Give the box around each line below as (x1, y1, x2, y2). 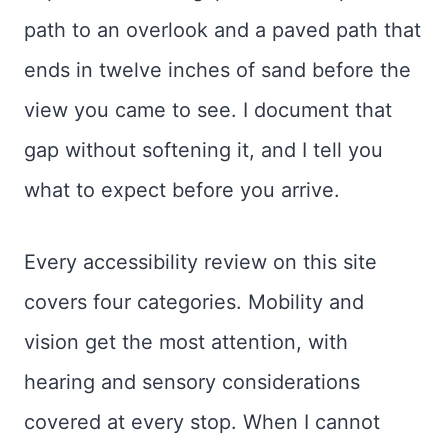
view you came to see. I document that (24, 97, 392, 122)
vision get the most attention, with (24, 329, 348, 354)
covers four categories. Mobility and (24, 289, 364, 314)
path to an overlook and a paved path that (24, 17, 421, 42)
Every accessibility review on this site (24, 249, 377, 274)
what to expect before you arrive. (24, 177, 340, 202)
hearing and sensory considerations (24, 369, 360, 394)
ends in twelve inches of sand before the (24, 57, 411, 82)
